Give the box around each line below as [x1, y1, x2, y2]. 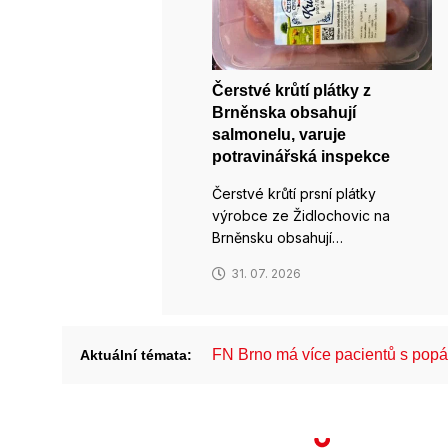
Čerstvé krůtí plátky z [212, 82, 371, 100]
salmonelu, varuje [212, 126, 346, 144]
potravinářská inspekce [212, 148, 390, 166]
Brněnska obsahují [212, 104, 356, 122]
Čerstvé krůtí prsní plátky [212, 185, 376, 203]
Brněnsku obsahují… [212, 229, 343, 247]
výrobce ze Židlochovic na [212, 207, 390, 225]
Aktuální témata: [80, 347, 192, 364]
